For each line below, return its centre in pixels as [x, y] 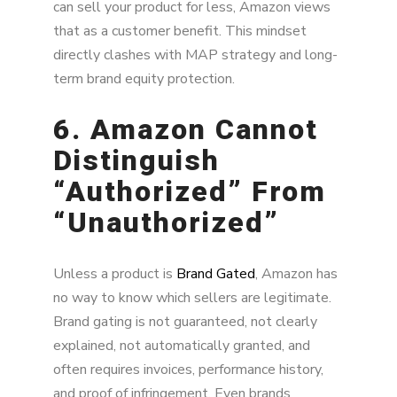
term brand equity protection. [144, 78]
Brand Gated [216, 273]
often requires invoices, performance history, [188, 369]
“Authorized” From [190, 192]
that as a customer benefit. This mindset [180, 31]
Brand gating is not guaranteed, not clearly [185, 321]
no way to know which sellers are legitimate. [192, 297]
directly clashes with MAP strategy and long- [195, 54]
